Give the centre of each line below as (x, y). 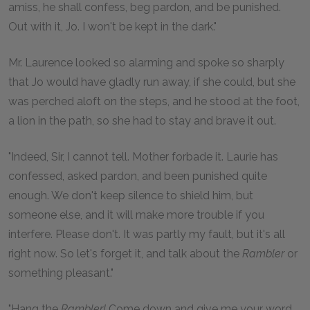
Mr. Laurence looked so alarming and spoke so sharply (146, 63)
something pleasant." (61, 273)
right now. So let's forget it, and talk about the (125, 254)
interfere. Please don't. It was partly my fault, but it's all (147, 234)
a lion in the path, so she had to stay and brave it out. (142, 121)
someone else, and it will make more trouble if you (136, 215)
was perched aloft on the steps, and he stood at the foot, (154, 101)
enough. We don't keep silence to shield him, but (131, 195)
